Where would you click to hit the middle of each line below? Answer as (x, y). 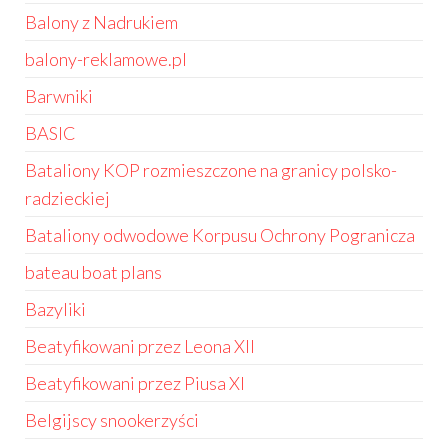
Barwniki (59, 96)
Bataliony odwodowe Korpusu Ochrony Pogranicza (220, 235)
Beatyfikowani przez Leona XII (140, 346)
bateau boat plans (93, 272)
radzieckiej (67, 198)
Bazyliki (55, 309)
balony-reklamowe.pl (106, 59)
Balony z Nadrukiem (101, 22)
